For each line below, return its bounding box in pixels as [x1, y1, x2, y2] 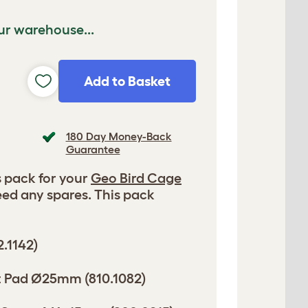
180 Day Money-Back [65, 130, 172, 142]
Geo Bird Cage [91, 170, 181, 186]
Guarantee [65, 143, 120, 155]
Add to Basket [84, 74, 170, 89]
